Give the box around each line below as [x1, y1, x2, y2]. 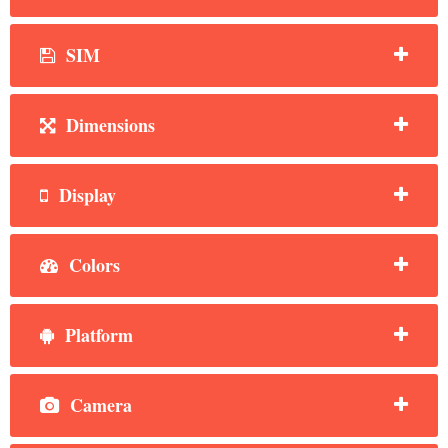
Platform [59, 321, 133, 348]
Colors [63, 251, 120, 278]
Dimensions [60, 111, 155, 138]
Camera [64, 391, 132, 418]
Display [53, 181, 116, 208]
